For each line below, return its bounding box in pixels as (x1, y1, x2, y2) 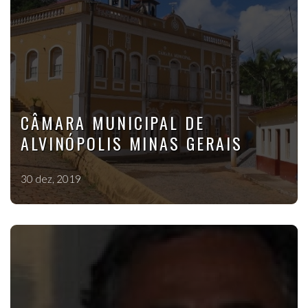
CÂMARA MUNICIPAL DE (21, 110, 205, 135)
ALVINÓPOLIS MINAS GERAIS (21, 131, 243, 155)
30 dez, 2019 (21, 173, 81, 185)
